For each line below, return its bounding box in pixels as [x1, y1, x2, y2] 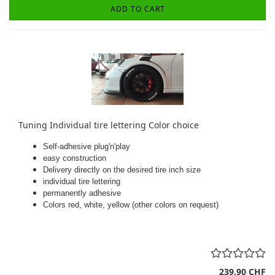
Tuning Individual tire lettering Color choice [18, 119, 199, 131]
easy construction [43, 153, 106, 163]
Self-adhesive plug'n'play [43, 142, 130, 151]
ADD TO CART [110, 4, 165, 14]
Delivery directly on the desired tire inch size [43, 165, 201, 174]
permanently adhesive [43, 188, 121, 198]
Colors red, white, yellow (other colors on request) [43, 200, 219, 209]
